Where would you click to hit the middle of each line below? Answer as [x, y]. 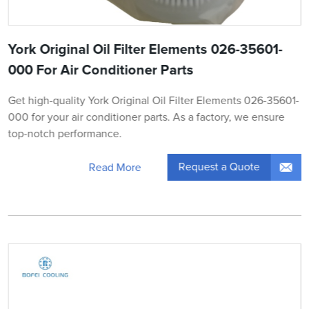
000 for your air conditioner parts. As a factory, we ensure [146, 118]
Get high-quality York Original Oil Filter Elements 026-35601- [153, 101]
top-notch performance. [65, 134]
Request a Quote [219, 167]
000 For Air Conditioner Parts [101, 71]
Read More [115, 167]
